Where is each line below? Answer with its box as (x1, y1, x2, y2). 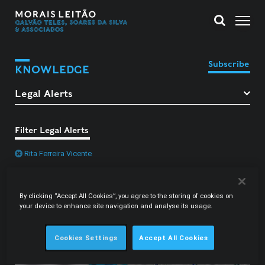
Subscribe (208, 59, 249, 69)
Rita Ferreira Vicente (24, 148, 92, 158)
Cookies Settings (54, 233, 118, 242)
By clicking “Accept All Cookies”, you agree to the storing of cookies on (20, 191, 234, 200)
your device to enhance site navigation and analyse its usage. (20, 201, 213, 210)
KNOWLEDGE (15, 63, 89, 76)
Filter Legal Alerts (15, 125, 89, 135)
